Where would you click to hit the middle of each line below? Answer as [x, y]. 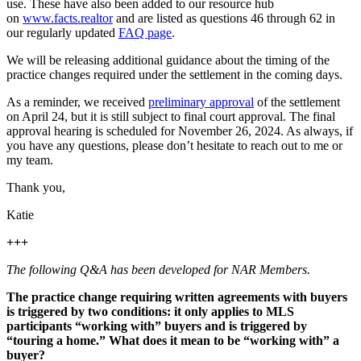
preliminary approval [201, 102]
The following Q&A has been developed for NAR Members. [160, 269]
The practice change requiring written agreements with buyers [177, 297]
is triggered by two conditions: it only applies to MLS [150, 311]
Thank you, [36, 187]
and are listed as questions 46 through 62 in [224, 18]
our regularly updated [62, 32]
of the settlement [297, 102]
